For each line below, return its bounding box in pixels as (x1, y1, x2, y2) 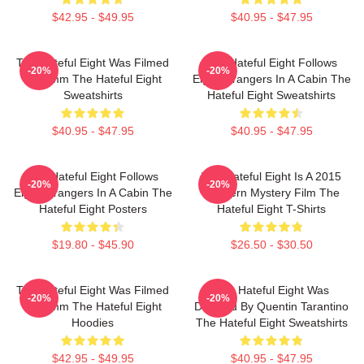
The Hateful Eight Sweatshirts (195, 316, 348, 329)
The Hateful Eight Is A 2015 (201, 170, 341, 183)
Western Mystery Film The (203, 186, 340, 199)
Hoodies (71, 316, 114, 329)
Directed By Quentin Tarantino (194, 300, 349, 313)
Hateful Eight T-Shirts (217, 202, 326, 215)
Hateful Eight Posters (38, 202, 147, 215)
